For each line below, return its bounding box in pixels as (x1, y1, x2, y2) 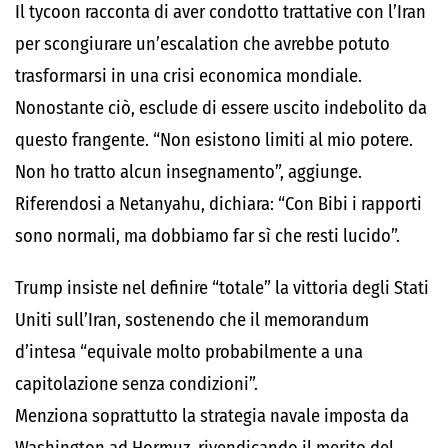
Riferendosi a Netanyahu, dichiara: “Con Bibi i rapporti (15, 193, 422, 215)
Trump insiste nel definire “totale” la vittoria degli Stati (15, 277, 429, 299)
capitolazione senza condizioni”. (15, 373, 258, 395)
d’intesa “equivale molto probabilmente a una (15, 341, 363, 363)
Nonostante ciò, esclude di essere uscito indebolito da (15, 97, 427, 119)
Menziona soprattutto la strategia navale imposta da (15, 405, 409, 427)
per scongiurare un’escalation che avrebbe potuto (15, 33, 390, 55)
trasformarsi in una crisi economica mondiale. (15, 65, 362, 87)
